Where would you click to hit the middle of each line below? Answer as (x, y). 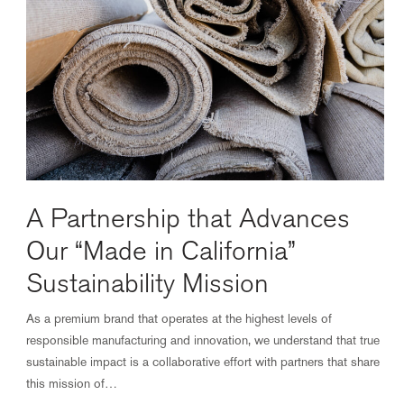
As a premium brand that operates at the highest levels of (179, 318)
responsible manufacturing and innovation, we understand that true (203, 340)
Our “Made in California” (161, 251)
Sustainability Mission (147, 284)
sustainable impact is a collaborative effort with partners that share (203, 362)
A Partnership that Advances (188, 219)
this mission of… (72, 383)
